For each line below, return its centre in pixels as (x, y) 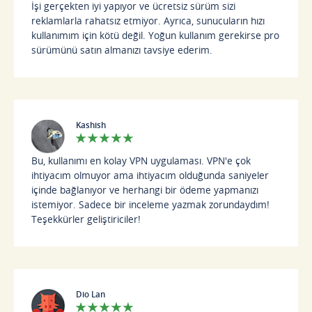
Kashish (91, 125)
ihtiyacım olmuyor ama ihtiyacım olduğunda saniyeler (150, 175)
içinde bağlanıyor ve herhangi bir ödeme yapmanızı (145, 189)
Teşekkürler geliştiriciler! (86, 219)
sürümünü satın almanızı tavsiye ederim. (122, 49)
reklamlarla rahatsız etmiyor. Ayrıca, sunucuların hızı (148, 20)
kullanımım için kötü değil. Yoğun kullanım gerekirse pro (156, 35)
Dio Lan (91, 294)
